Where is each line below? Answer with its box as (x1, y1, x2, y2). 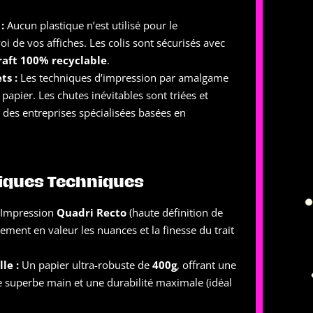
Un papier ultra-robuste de (19, 258, 152, 272)
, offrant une (177, 258, 236, 272)
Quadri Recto (57, 205, 126, 219)
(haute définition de (126, 205, 223, 219)
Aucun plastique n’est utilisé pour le (4, 18, 177, 32)
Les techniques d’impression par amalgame (17, 71, 228, 85)
